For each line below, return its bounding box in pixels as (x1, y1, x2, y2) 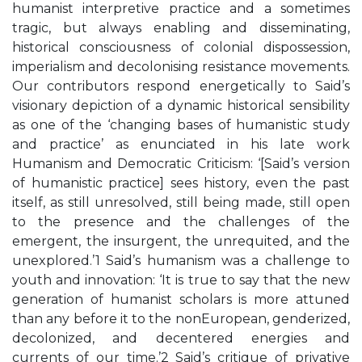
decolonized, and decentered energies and (12, 330, 350, 346)
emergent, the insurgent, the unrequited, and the (12, 234, 350, 249)
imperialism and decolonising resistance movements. (12, 59, 350, 74)
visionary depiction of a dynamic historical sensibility (12, 98, 350, 113)
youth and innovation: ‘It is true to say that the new (12, 272, 350, 288)
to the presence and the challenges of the (12, 214, 350, 229)
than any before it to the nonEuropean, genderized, (12, 311, 350, 326)
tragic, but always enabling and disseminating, (12, 20, 350, 36)
